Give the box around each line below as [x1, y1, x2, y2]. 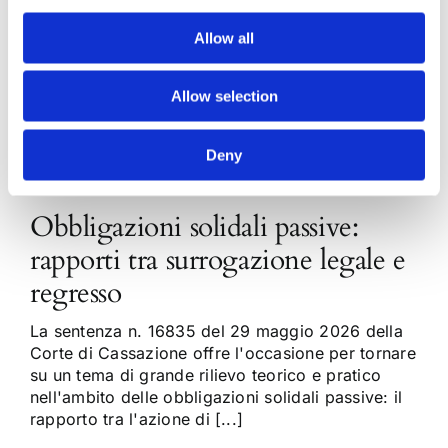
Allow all [194, 29, 254, 46]
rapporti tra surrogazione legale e [29, 241, 406, 280]
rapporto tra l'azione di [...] [29, 409, 244, 430]
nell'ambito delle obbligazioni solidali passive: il [29, 387, 403, 408]
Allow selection [170, 87, 278, 105]
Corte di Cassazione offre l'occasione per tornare [29, 343, 416, 364]
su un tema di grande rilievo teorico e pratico [29, 365, 382, 386]
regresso [29, 274, 122, 313]
